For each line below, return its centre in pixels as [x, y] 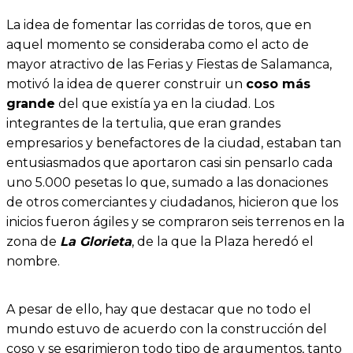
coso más [278, 84]
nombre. [33, 262]
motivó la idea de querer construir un [126, 84]
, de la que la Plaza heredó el [223, 242]
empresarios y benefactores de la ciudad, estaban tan [174, 143]
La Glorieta [96, 242]
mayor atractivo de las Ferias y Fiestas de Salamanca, [169, 65]
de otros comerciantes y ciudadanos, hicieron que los [172, 203]
